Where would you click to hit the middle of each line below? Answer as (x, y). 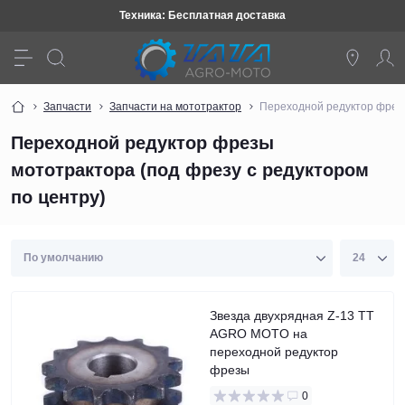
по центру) (58, 197)
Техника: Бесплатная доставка (202, 15)
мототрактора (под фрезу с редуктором (190, 170)
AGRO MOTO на (259, 334)
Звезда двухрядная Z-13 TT (292, 316)
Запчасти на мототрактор (175, 107)
